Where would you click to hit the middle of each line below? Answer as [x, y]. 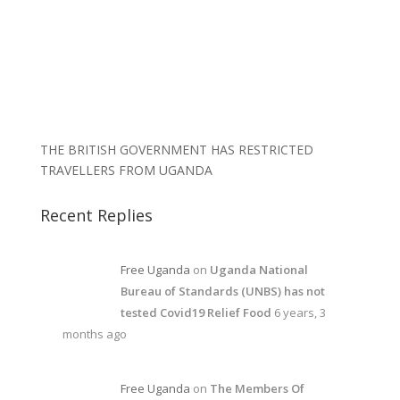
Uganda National [258, 270]
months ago [94, 334]
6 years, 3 [300, 313]
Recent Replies [96, 216]
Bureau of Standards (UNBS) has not [222, 292]
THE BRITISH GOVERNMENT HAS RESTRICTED [176, 150]
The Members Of [257, 388]
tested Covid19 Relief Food [196, 313]
